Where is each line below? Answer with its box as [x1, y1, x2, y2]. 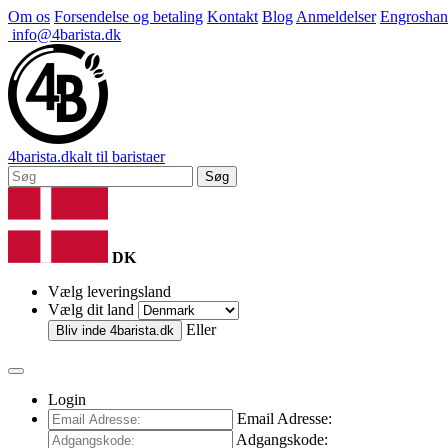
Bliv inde [56, 323, 110, 338]
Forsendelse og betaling [54, 8, 203, 25]
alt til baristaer [77, 148, 165, 165]
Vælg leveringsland [48, 283, 171, 300]
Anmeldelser [296, 8, 376, 25]
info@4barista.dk [8, 26, 121, 43]
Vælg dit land [48, 301, 134, 318]
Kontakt [207, 8, 258, 25]
